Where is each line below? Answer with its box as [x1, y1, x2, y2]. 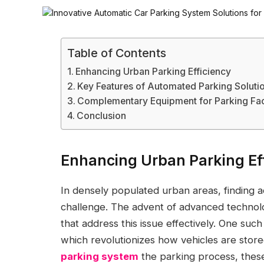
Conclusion [77, 110, 127, 121]
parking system [61, 250, 138, 263]
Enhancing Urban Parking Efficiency [75, 66, 232, 77]
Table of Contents [67, 46, 166, 61]
